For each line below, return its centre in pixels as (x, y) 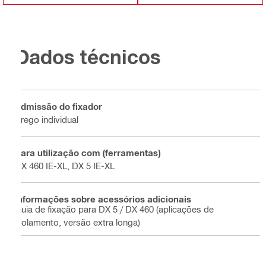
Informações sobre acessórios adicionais (103, 199)
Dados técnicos (88, 56)
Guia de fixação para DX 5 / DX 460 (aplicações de (114, 209)
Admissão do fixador (58, 107)
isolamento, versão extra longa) (77, 222)
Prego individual (47, 120)
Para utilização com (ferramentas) (88, 153)
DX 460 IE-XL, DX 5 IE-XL (65, 166)
